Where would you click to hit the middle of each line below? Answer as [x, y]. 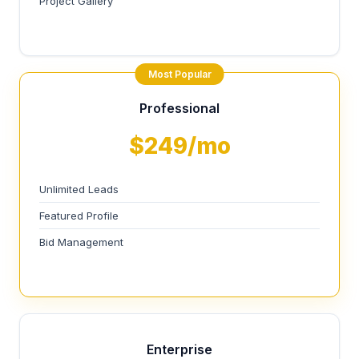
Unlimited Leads [79, 189]
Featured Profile [79, 216]
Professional [179, 108]
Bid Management [81, 242]
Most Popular [179, 74]
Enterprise [179, 349]
